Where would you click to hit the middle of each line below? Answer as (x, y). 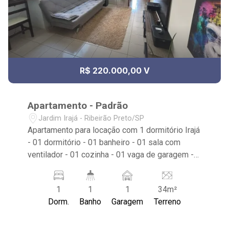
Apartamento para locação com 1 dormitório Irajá (114, 130)
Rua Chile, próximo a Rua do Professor (97, 167)
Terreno (167, 202)
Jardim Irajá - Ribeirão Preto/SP (91, 118)
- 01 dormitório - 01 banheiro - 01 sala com (104, 142)
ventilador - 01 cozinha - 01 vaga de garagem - (111, 155)
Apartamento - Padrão (78, 106)
